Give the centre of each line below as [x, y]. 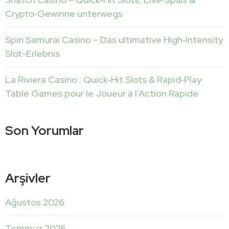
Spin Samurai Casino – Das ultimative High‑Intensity [114, 39]
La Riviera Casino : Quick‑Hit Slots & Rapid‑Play [103, 79]
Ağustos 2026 [35, 202]
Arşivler [28, 178]
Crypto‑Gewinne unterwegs [64, 13]
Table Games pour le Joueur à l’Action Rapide [102, 93]
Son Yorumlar [44, 130]
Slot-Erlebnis [32, 53]
